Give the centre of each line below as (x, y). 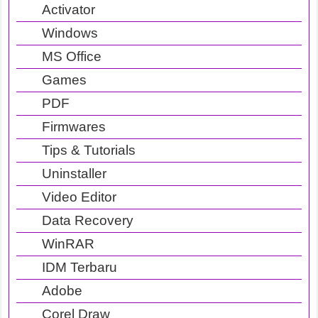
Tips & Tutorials (89, 150)
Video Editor (79, 197)
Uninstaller (75, 173)
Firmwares (74, 126)
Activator (69, 9)
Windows (70, 33)
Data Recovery (88, 220)
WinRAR (68, 243)
